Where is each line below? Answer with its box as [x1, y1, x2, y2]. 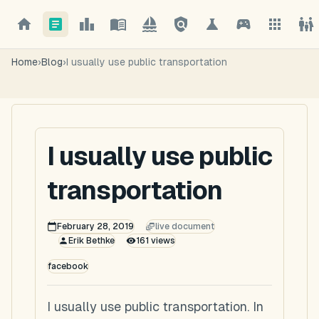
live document [155, 221, 214, 231]
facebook [48, 261, 88, 271]
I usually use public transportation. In [47, 299, 263, 314]
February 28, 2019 [56, 221, 134, 231]
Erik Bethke [68, 236, 115, 246]
